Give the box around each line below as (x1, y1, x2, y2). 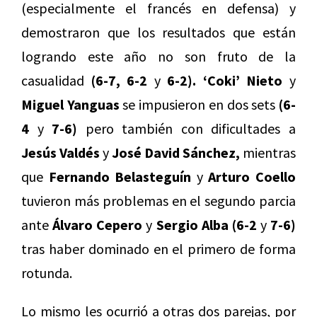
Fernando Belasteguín (48, 168, 192, 186)
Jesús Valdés (21, 144, 100, 162)
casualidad (21, 71, 91, 90)
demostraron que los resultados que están (21, 23, 296, 42)
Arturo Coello (208, 168, 296, 186)
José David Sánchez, (112, 144, 240, 162)
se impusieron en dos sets (119, 96, 279, 114)
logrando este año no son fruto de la (21, 47, 296, 66)
